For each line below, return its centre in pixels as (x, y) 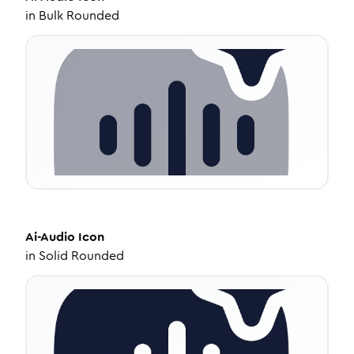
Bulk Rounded (79, 15)
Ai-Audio (50, 237)
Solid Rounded (81, 256)
